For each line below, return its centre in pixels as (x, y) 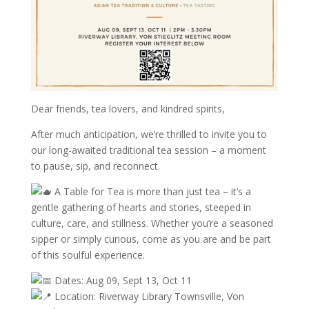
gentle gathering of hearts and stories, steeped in (141, 208)
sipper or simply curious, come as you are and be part (151, 239)
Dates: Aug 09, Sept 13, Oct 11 (121, 281)
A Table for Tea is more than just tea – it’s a (151, 192)
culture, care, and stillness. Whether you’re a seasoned (152, 223)
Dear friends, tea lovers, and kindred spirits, (128, 109)
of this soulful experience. (88, 255)
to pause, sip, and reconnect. (95, 166)
